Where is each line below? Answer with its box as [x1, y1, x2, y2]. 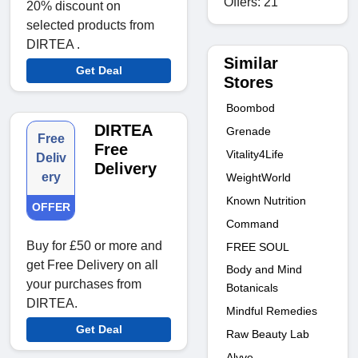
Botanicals [226, 280, 278, 294]
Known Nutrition [226, 193, 306, 207]
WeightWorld [226, 170, 291, 184]
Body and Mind [226, 262, 302, 276]
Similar [224, 54, 278, 72]
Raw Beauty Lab [226, 327, 309, 340]
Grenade [226, 124, 271, 137]
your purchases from [26, 277, 141, 292]
